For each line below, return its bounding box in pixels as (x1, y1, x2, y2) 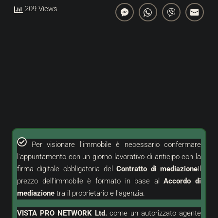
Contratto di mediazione (116, 164, 198, 174)
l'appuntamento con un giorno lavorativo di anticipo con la (17, 152, 201, 162)
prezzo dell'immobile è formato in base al (17, 177, 164, 186)
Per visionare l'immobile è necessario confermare (31, 140, 201, 149)
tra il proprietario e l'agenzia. (54, 189, 145, 198)
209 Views (23, 4, 57, 13)
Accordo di (163, 177, 201, 186)
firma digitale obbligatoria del (17, 164, 117, 174)
